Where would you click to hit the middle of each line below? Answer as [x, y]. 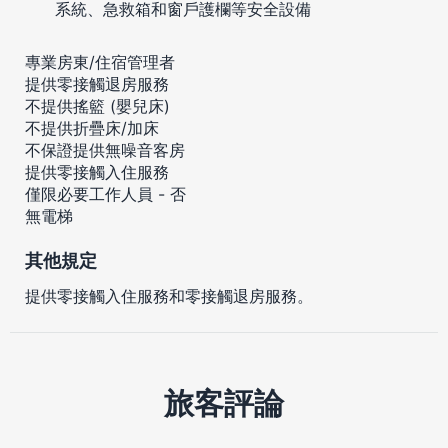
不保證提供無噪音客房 [105, 149]
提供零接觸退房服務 [97, 83]
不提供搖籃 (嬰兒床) [97, 105]
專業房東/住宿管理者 [100, 61]
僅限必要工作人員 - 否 [105, 193]
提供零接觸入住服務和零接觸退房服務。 [169, 295]
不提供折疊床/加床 [92, 127]
